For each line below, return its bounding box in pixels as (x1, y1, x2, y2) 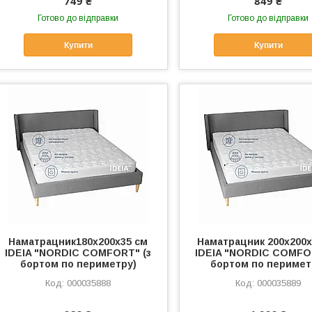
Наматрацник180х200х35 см (8, 236, 148, 248)
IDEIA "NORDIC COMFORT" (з (5, 247, 152, 259)
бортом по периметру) (19, 258, 136, 270)
